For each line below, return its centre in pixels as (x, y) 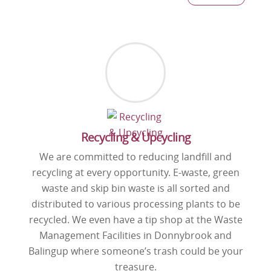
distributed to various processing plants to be (135, 204)
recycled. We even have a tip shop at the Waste (135, 220)
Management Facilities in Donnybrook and (135, 236)
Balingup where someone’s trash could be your (135, 251)
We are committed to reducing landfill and (135, 157)
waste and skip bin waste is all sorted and (135, 188)
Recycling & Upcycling (135, 138)
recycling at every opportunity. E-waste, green (135, 173)
